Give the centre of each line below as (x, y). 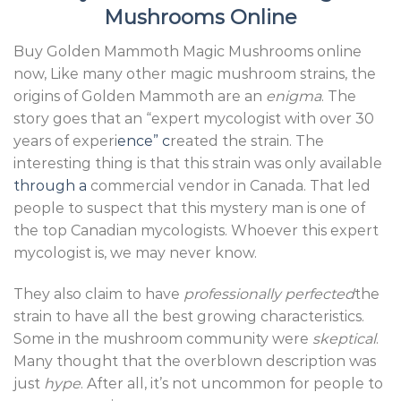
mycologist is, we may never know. (135, 253)
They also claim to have (98, 294)
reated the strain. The (247, 141)
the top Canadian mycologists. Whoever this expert (196, 231)
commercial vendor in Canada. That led (229, 186)
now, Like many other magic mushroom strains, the (195, 74)
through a (50, 186)
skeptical (344, 338)
